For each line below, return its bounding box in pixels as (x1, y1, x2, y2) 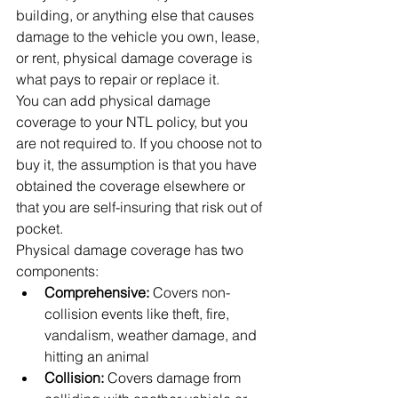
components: (16, 262, 99, 280)
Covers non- (153, 283, 230, 301)
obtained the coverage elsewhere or (16, 177, 249, 195)
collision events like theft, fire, (44, 305, 233, 322)
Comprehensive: (44, 283, 153, 301)
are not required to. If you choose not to (16, 134, 266, 152)
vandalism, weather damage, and (44, 326, 260, 344)
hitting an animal (44, 347, 149, 365)
